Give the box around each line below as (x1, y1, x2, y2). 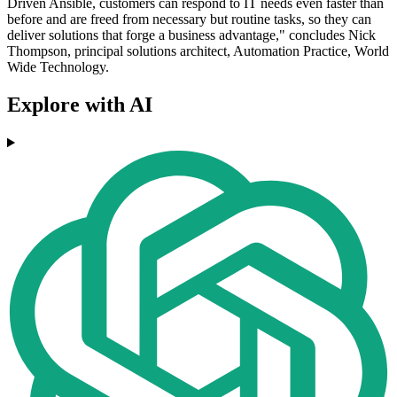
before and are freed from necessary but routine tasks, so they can (7, 12, 371, 27)
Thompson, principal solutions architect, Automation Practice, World (7, 43, 389, 59)
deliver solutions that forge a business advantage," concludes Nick (7, 27, 376, 43)
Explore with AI (7, 93, 152, 117)
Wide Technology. (7, 59, 109, 75)
